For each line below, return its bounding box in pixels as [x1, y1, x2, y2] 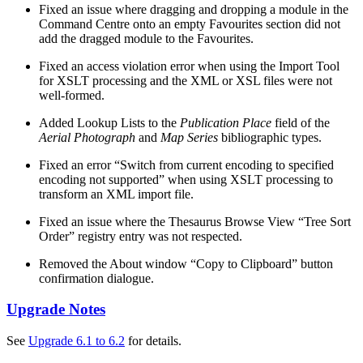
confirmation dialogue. [39, 271, 154, 285]
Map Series [160, 130, 218, 144]
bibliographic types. [218, 130, 322, 144]
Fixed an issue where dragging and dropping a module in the [39, 2, 348, 16]
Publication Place [180, 115, 271, 130]
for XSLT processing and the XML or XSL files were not [39, 73, 332, 88]
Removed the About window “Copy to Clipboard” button [39, 256, 333, 271]
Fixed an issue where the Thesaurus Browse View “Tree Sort [39, 214, 351, 228]
